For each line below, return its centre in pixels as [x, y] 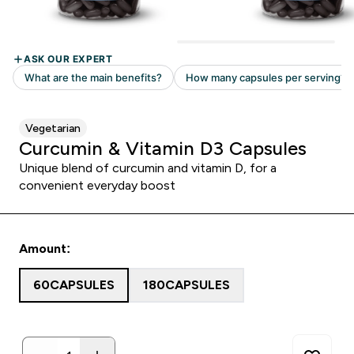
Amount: [45, 249]
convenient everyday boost [97, 185]
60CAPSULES [74, 285]
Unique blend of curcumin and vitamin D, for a [148, 168]
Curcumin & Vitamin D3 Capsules [163, 148]
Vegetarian [53, 128]
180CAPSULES [186, 285]
